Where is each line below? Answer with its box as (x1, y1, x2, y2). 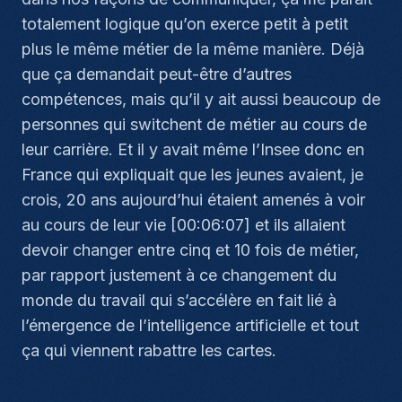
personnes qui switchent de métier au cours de (22, 115, 367, 134)
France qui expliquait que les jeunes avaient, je (22, 165, 363, 184)
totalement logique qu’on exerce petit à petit (22, 14, 348, 33)
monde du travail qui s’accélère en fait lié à (22, 291, 336, 310)
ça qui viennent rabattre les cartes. (22, 341, 276, 360)
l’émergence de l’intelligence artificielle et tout (22, 316, 359, 335)
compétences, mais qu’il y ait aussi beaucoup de (22, 90, 380, 109)
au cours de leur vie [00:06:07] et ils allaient (22, 215, 345, 234)
